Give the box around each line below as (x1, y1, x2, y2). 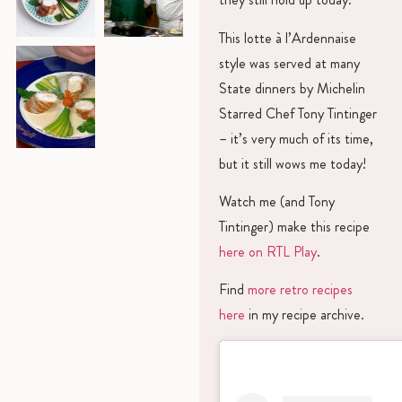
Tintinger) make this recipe (218, 216, 370, 238)
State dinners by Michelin (218, 77, 365, 99)
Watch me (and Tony (218, 191, 335, 213)
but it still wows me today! (218, 153, 366, 174)
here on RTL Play (218, 241, 317, 263)
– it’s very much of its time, (218, 127, 373, 149)
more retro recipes (247, 279, 353, 301)
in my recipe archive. (244, 304, 364, 326)
